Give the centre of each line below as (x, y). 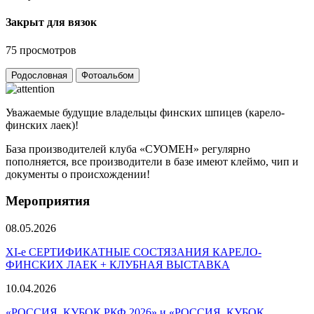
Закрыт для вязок (51, 22)
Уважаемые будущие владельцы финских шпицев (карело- (145, 112)
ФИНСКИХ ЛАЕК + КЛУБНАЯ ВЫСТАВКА (118, 265)
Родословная (39, 75)
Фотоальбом (108, 75)
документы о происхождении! (78, 174)
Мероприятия (48, 201)
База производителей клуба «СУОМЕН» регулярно (128, 149)
